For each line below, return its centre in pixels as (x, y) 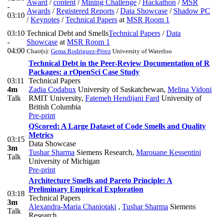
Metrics (41, 135)
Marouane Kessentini (169, 152)
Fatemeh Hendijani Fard (122, 98)
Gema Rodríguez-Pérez (81, 51)
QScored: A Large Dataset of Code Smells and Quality (117, 126)
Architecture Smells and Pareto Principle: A (101, 180)
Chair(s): (39, 51)
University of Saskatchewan (120, 89)
